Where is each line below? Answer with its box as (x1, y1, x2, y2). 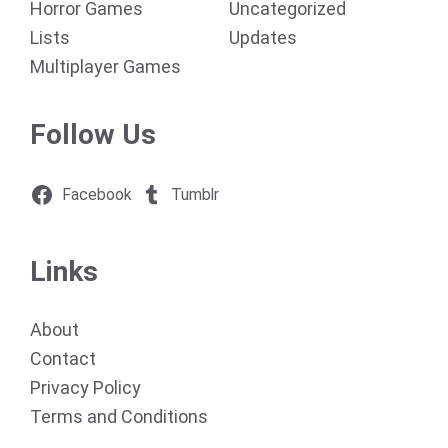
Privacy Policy (30, 377, 141, 398)
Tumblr (171, 186, 220, 204)
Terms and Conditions (30, 406, 208, 427)
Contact (30, 348, 96, 369)
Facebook (61, 186, 132, 204)
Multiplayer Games (30, 56, 181, 77)
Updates (229, 27, 297, 48)
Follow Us (30, 118, 156, 151)
